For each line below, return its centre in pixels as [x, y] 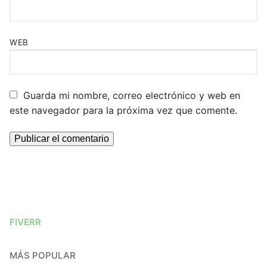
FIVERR [25, 222]
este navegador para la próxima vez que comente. [123, 110]
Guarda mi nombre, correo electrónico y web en [132, 95]
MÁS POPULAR [43, 256]
